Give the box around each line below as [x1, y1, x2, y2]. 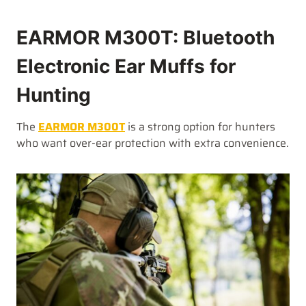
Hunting [16, 83, 91, 107]
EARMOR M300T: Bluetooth [16, 26, 275, 50]
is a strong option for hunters [125, 118, 275, 136]
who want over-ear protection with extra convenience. [16, 135, 289, 152]
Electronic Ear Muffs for [16, 55, 236, 79]
